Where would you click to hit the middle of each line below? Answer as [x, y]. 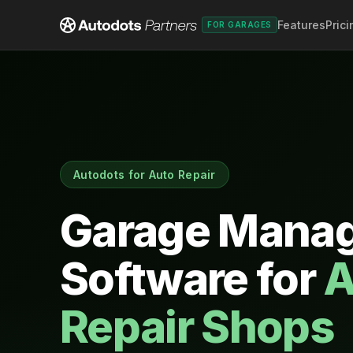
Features [301, 25]
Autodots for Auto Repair [145, 174]
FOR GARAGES [240, 24]
